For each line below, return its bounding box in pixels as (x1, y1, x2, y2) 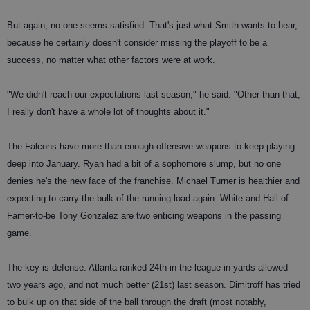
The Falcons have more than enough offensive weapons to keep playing (7, 141, 295, 152)
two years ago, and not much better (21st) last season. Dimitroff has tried (7, 280, 300, 291)
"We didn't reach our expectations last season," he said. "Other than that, (7, 89, 300, 100)
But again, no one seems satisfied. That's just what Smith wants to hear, (7, 20, 298, 31)
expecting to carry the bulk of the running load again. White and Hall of (7, 193, 289, 204)
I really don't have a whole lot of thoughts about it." (7, 107, 210, 118)
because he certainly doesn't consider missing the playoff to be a (7, 37, 267, 48)
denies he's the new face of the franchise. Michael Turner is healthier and (7, 176, 300, 187)
